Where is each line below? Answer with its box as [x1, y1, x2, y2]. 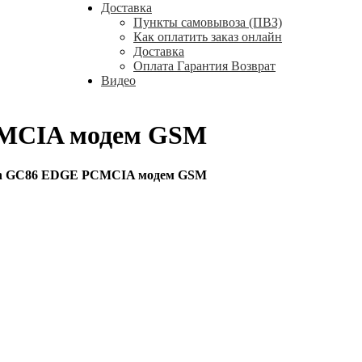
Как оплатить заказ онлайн [133, 30, 282, 44]
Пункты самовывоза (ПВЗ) [133, 15, 282, 29]
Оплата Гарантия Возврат [133, 59, 276, 73]
